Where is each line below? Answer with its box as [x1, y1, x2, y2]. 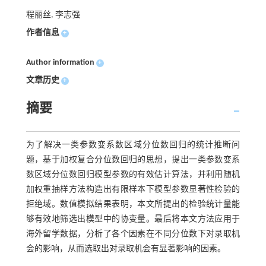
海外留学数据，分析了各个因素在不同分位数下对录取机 [26, 230, 240, 239]
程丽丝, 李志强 [26, 11, 80, 20]
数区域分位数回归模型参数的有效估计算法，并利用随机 [26, 170, 240, 180]
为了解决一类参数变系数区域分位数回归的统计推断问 [26, 141, 240, 150]
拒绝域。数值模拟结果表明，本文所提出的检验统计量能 [26, 200, 240, 210]
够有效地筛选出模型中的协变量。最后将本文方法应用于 [26, 215, 240, 224]
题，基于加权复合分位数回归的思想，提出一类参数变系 [26, 156, 240, 165]
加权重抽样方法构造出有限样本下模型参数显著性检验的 [26, 185, 240, 195]
